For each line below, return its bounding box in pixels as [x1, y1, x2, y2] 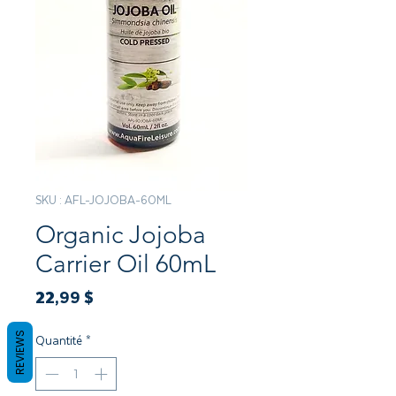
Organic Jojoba [35, 219, 206, 249]
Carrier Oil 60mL [35, 248, 216, 278]
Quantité [35, 333, 82, 347]
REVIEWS [12, 329, 27, 375]
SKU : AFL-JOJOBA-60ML [35, 193, 171, 207]
